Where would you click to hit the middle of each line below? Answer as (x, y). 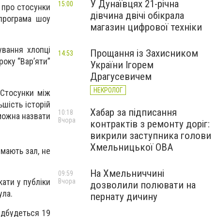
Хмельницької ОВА (132, 147)
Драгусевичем (121, 77)
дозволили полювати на (143, 185)
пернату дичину (124, 197)
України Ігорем (122, 65)
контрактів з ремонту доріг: (150, 124)
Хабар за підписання (133, 112)
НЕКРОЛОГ (108, 90)
